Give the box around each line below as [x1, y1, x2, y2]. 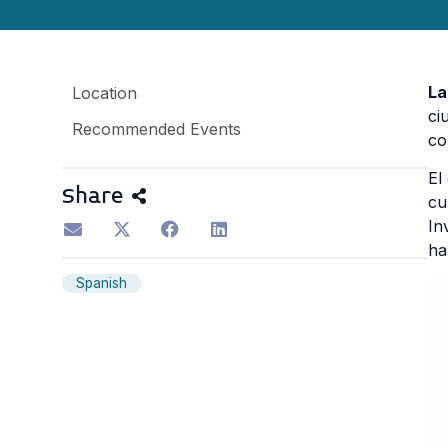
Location [72, 82, 137, 103]
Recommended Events [72, 118, 241, 139]
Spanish [76, 275, 127, 292]
